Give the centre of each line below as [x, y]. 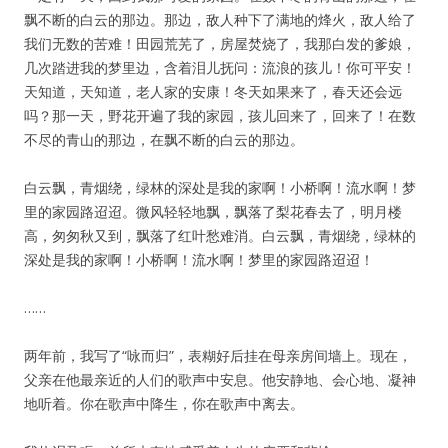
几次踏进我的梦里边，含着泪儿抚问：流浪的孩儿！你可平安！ [220, 67]
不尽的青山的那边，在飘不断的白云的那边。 [164, 139]
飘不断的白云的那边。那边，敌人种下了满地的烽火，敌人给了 [220, 19]
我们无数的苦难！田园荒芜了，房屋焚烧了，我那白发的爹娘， [220, 43]
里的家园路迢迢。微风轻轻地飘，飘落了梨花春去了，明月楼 [213, 211]
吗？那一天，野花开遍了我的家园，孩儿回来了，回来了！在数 [220, 115]
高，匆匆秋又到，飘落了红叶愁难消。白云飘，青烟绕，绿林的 [220, 235]
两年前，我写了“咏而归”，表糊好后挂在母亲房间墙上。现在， [218, 355]
